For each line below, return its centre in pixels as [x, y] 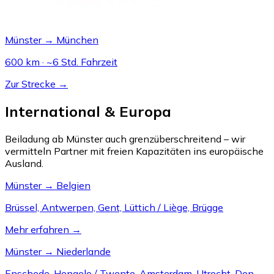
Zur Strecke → [36, 84]
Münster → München [52, 40]
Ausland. [24, 163]
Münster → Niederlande [58, 251]
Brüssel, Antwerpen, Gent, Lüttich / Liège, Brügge [114, 207]
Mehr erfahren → [43, 229]
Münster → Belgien [48, 185]
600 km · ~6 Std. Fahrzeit [61, 62]
